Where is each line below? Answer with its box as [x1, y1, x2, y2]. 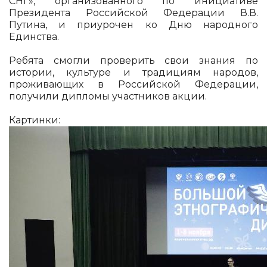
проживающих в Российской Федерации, [9, 79, 258, 90]
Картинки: [9, 114, 63, 126]
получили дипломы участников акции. [9, 91, 207, 102]
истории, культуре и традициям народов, [9, 67, 258, 78]
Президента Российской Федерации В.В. [9, 7, 258, 18]
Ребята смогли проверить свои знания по [9, 55, 258, 66]
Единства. [9, 31, 59, 42]
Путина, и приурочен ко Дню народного [9, 19, 258, 30]
